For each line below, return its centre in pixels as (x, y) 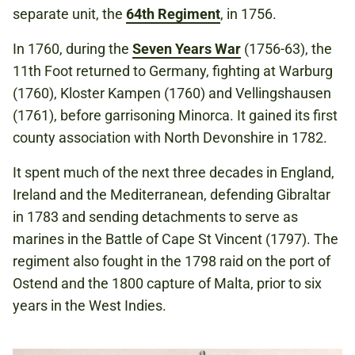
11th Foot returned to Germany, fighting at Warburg (173, 71)
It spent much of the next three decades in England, (174, 172)
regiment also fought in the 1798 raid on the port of (172, 261)
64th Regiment (173, 13)
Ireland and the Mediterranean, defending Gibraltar (172, 194)
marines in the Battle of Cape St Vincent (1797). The (176, 239)
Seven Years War (187, 48)
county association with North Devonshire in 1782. (170, 137)
